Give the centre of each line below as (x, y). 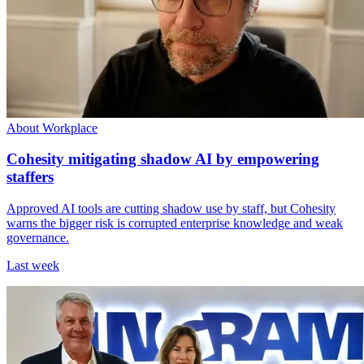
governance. (38, 238)
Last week (33, 266)
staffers (30, 177)
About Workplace (52, 128)
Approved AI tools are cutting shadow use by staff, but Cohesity (171, 209)
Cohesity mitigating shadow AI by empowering (163, 159)
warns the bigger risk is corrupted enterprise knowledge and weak (175, 223)
